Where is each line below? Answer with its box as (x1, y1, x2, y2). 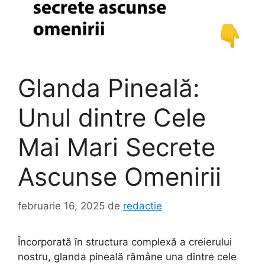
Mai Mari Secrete (18, 132, 215, 162)
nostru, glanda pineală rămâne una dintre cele (18, 250, 237, 263)
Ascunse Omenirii (18, 161, 221, 192)
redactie (123, 199, 162, 212)
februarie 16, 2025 (18, 199, 105, 212)
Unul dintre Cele (18, 102, 206, 132)
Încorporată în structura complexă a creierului (18, 235, 232, 248)
